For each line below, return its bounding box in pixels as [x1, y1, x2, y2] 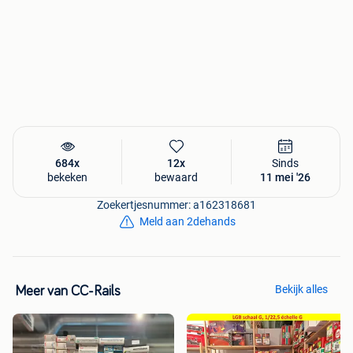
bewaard [154, 170, 199, 184]
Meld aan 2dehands [139, 214, 236, 228]
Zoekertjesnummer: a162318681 [97, 198, 256, 211]
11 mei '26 [260, 170, 311, 184]
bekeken [47, 170, 88, 184]
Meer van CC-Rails [16, 284, 121, 299]
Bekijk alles [275, 282, 328, 295]
